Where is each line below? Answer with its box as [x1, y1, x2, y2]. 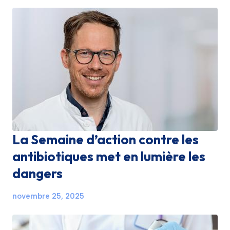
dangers [12, 165, 63, 182]
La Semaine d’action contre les [12, 131, 199, 148]
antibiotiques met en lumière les [12, 148, 205, 165]
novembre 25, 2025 [12, 191, 84, 201]
